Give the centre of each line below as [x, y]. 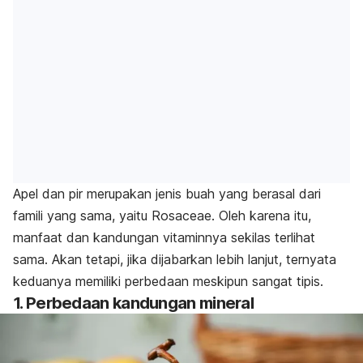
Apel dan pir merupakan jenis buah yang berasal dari [167, 194]
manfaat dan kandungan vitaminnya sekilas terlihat [164, 238]
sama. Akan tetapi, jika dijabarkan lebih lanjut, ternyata [175, 260]
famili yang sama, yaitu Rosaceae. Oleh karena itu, [162, 216]
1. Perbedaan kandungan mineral [133, 303]
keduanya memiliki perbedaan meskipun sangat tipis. [168, 282]
